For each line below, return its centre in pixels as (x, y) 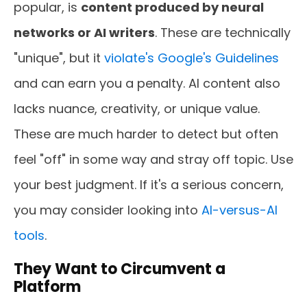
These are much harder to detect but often (146, 134)
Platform (47, 287)
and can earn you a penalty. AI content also (147, 83)
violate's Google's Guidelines (192, 58)
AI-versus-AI (240, 210)
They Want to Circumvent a (120, 269)
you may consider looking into (108, 210)
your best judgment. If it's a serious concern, (149, 185)
